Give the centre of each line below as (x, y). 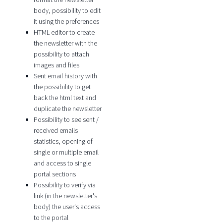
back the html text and (65, 98)
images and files (56, 65)
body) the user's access (67, 207)
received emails (55, 131)
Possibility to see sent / (66, 120)
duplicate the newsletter (67, 109)
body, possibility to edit (67, 11)
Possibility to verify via (64, 185)
